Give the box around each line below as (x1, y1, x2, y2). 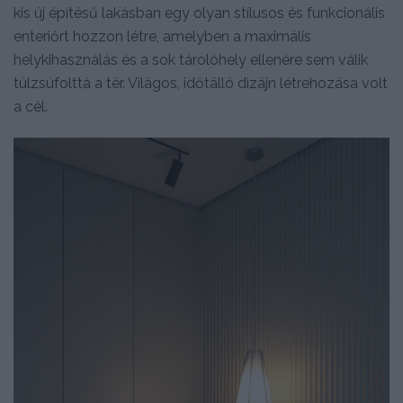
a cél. (13, 98, 48, 116)
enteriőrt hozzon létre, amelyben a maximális (13, 28, 311, 46)
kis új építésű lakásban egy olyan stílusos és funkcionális (13, 4, 385, 22)
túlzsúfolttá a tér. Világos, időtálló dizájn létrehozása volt (13, 75, 388, 93)
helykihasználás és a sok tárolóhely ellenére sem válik (13, 51, 368, 69)
